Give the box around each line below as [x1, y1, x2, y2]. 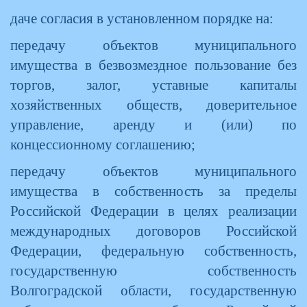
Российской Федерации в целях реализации [10, 204, 297, 219]
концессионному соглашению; [10, 137, 195, 152]
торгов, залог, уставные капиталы [10, 77, 297, 93]
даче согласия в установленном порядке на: [10, 11, 273, 26]
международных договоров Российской [10, 223, 297, 238]
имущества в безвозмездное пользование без [10, 58, 297, 73]
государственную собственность [10, 263, 297, 278]
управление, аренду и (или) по [10, 117, 297, 132]
